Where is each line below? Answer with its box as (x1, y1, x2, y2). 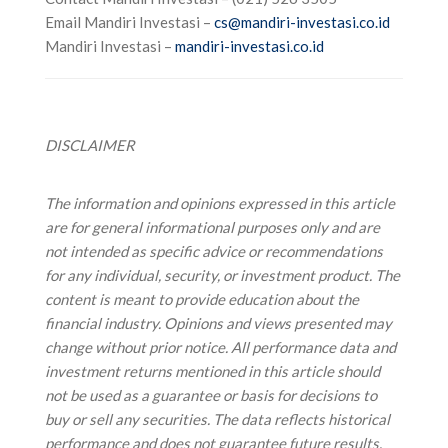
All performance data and (231, 337, 396, 356)
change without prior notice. (45, 337, 231, 356)
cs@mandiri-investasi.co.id (214, 12, 390, 31)
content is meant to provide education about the (45, 289, 359, 308)
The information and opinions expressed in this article (45, 193, 395, 212)
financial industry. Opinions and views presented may (45, 313, 392, 332)
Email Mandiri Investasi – (45, 12, 214, 31)
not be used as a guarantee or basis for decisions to (45, 385, 377, 404)
